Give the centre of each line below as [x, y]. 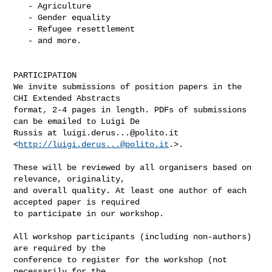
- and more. [21, 40]
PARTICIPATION [45, 75]
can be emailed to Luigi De [77, 121]
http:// [36, 144]
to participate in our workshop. [89, 213]
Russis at [38, 133]
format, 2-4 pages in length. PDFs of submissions [130, 110]
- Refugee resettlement [21, 29]
